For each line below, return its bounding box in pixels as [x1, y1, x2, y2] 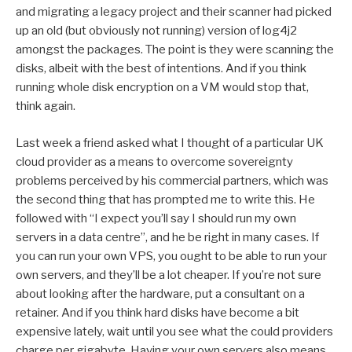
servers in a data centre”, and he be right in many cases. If [16, 229, 319, 244]
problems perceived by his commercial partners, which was [16, 173, 328, 188]
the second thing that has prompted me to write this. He [16, 192, 315, 207]
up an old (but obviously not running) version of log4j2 [16, 24, 297, 38]
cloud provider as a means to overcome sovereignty [16, 154, 293, 169]
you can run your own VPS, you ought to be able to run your [16, 248, 327, 263]
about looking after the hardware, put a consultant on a [16, 286, 305, 301]
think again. [16, 99, 75, 114]
